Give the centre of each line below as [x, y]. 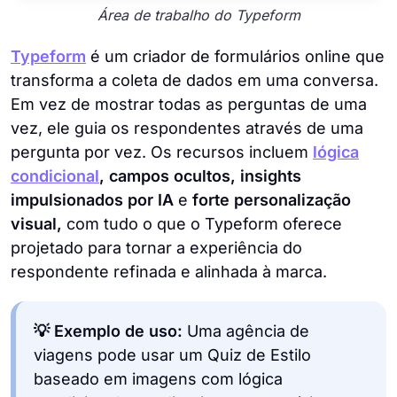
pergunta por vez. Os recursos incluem [162, 152]
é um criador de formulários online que [235, 57]
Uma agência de [246, 331]
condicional [55, 176]
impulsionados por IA [94, 200]
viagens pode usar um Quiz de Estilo [172, 355]
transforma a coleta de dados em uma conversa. [195, 81]
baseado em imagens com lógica [158, 379]
